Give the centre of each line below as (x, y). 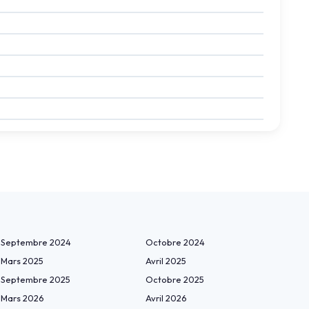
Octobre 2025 (175, 280)
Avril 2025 (166, 261)
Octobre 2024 (175, 242)
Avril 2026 (166, 298)
